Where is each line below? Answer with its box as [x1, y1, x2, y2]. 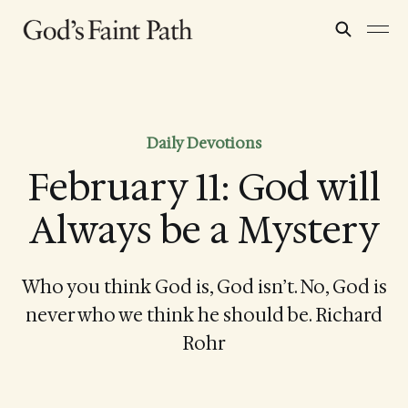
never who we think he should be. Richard [25, 303, 382, 327]
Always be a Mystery [28, 205, 380, 255]
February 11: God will [27, 162, 381, 212]
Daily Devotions [147, 133, 261, 153]
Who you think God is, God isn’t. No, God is [21, 275, 387, 299]
